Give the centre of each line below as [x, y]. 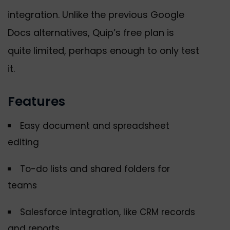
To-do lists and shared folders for [95, 169]
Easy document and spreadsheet [95, 126]
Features [36, 102]
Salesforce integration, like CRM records [108, 212]
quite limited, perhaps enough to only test [103, 51]
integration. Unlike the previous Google [96, 15]
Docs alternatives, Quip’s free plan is [91, 33]
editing [23, 142]
